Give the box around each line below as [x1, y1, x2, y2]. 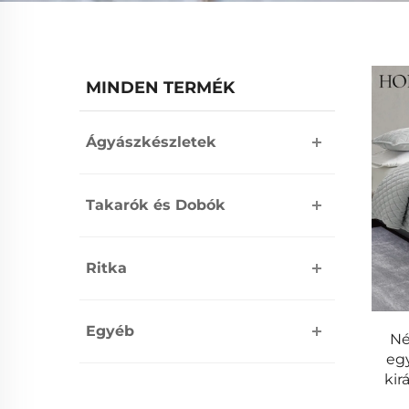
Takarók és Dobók [86, 196, 225, 214]
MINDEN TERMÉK [86, 78, 235, 98]
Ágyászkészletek [86, 133, 216, 151]
